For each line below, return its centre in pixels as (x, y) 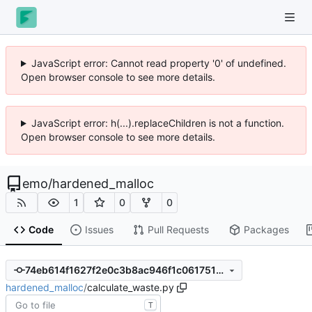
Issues (99, 230)
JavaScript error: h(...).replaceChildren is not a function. (157, 123)
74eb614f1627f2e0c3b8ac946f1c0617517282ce (219, 270)
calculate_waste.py (131, 287)
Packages (266, 230)
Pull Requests (178, 230)
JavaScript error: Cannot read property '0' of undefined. (158, 63)
